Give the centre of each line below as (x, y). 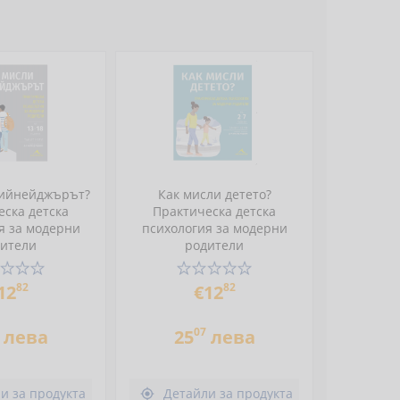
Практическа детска (214, 211)
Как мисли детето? (214, 194)
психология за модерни (214, 228)
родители (214, 245)
